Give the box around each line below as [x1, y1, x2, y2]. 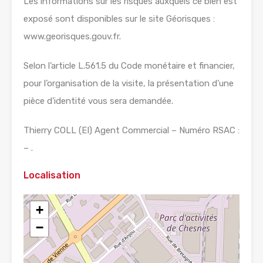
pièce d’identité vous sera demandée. [23, 96, 173, 107]
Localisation [23, 170, 80, 181]
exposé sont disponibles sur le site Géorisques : [23, 14, 215, 25]
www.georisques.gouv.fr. [23, 31, 121, 42]
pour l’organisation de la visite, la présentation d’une [23, 78, 234, 89]
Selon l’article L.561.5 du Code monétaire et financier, [23, 60, 235, 72]
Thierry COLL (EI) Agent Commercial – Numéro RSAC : [23, 125, 240, 136]
